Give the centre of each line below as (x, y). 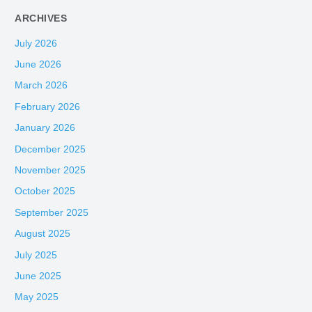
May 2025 (37, 297)
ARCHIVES (41, 18)
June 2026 (38, 64)
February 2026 (48, 107)
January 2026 (45, 128)
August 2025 (43, 234)
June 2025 (38, 276)
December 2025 (50, 149)
